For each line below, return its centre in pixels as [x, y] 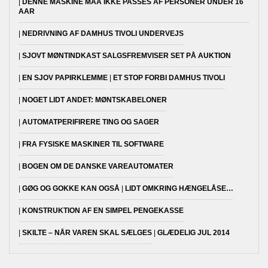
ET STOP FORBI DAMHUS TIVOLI [169, 78]
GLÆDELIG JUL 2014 [194, 233]
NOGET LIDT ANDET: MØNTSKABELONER [95, 100]
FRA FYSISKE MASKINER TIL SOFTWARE [93, 144]
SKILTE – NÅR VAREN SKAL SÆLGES [87, 233]
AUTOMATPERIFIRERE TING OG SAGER [91, 122]
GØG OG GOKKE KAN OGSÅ [71, 189]
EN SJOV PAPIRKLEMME [65, 78]
